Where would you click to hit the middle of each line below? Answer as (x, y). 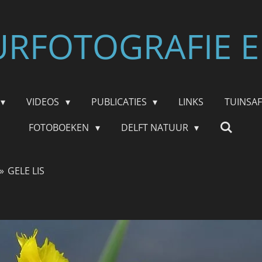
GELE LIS (26, 171)
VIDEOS (44, 102)
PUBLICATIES (120, 102)
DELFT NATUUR (156, 127)
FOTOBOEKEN (60, 127)
